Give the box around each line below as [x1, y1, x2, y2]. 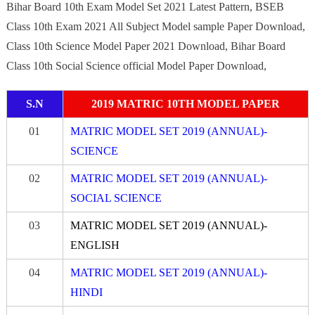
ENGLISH [70, 238, 120, 251]
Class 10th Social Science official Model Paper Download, [6, 59, 266, 72]
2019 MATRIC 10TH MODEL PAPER [91, 97, 280, 110]
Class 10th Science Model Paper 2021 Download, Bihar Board [6, 39, 285, 52]
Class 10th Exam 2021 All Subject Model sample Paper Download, [6, 20, 305, 32]
